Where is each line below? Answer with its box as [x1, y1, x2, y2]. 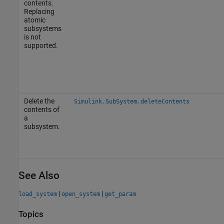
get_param [104, 190, 136, 198]
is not [23, 32, 41, 41]
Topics [18, 209, 43, 219]
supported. [23, 41, 58, 49]
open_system [61, 190, 100, 198]
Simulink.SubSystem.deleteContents [73, 97, 189, 105]
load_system [18, 190, 57, 198]
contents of [23, 105, 59, 113]
